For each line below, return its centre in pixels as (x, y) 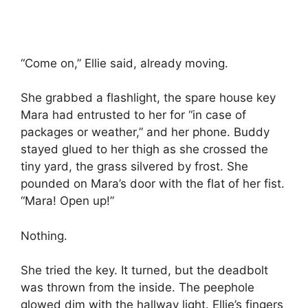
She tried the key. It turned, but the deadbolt (144, 271)
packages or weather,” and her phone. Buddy (145, 132)
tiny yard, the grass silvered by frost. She (134, 167)
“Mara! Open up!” (67, 201)
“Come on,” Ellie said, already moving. (124, 63)
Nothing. (44, 235)
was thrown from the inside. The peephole (137, 288)
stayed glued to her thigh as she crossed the (144, 150)
